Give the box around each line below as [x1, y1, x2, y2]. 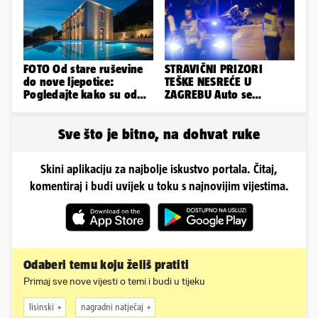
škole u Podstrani [23, 101, 112, 114]
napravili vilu [23, 114, 92, 127]
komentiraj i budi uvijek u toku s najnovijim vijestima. [29, 179, 289, 192]
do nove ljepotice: [23, 75, 114, 89]
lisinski [29, 302, 54, 313]
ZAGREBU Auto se [165, 88, 253, 102]
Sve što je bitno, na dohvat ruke [57, 125, 261, 142]
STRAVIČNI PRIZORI [165, 62, 263, 76]
